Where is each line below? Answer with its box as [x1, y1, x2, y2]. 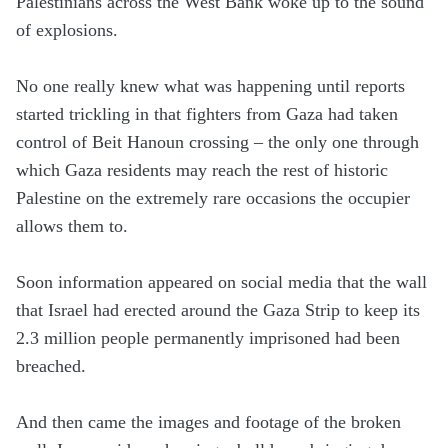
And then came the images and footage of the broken [16, 412, 401, 433]
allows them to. [16, 216, 128, 237]
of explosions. [16, 20, 118, 41]
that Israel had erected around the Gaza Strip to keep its [16, 300, 420, 321]
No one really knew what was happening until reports [16, 76, 405, 97]
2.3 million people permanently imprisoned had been [16, 328, 400, 349]
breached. [16, 356, 86, 377]
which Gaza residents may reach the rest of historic [16, 160, 388, 181]
